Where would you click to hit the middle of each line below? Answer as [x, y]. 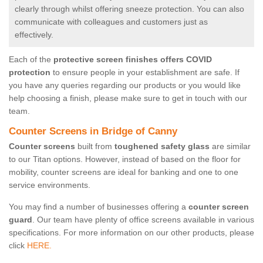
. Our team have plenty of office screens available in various [143, 220]
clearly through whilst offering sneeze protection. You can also [129, 9]
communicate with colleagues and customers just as [111, 22]
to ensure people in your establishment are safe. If [145, 73]
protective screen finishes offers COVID [133, 60]
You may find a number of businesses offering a [99, 207]
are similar [230, 146]
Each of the [31, 60]
